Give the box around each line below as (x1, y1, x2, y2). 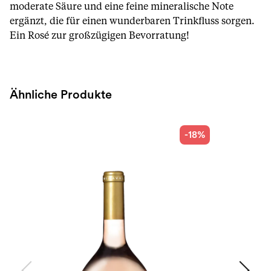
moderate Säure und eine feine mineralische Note (10, 2, 233, 11)
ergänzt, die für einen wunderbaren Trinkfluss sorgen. (10, 16, 255, 26)
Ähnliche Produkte (10, 89, 112, 101)
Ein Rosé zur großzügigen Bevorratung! (10, 31, 189, 41)
